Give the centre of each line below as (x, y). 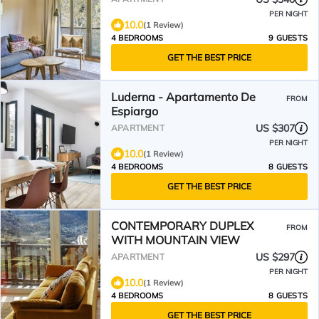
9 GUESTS (288, 38)
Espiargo (135, 111)
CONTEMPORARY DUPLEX (182, 226)
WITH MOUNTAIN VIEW (176, 240)
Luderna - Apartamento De (183, 97)
